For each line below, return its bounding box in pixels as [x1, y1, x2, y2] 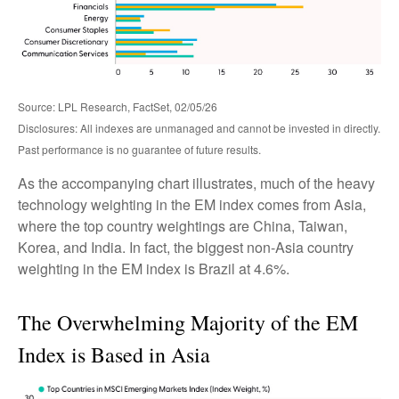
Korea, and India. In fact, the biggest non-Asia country [18, 237, 354, 257]
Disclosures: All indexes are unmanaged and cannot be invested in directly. [18, 120, 380, 135]
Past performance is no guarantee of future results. [18, 142, 261, 157]
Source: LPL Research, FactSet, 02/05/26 [18, 99, 217, 114]
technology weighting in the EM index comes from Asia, [18, 194, 366, 215]
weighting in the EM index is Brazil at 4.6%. [18, 258, 289, 279]
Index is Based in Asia [18, 340, 210, 369]
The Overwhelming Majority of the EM [18, 308, 358, 337]
